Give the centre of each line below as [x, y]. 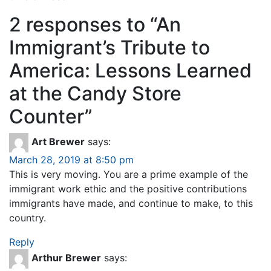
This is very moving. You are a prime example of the [129, 174]
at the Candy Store [95, 93]
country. [28, 217]
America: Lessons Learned [130, 70]
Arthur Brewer [66, 258]
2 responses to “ [83, 24]
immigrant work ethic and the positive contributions [128, 188]
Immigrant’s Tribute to [109, 47]
